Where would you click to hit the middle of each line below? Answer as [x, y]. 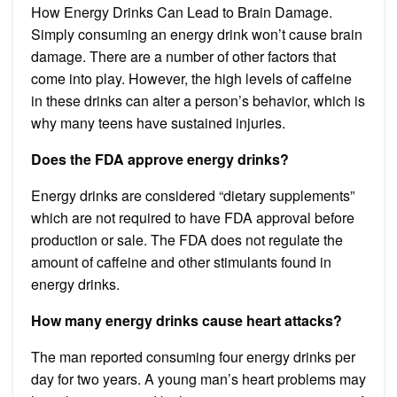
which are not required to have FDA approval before [193, 217]
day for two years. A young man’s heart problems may [198, 378]
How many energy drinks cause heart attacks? [187, 320]
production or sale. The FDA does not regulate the [187, 239]
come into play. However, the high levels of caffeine [191, 78]
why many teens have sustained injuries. [158, 122]
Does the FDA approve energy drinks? [160, 159]
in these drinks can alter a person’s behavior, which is [198, 100]
